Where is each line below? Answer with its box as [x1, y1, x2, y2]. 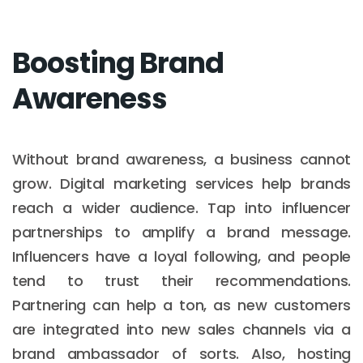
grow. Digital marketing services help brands [12, 173, 351, 194]
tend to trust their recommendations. [12, 270, 351, 291]
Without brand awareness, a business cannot [12, 148, 351, 169]
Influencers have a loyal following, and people [12, 246, 351, 267]
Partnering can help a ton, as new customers [12, 294, 351, 315]
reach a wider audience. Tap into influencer [12, 197, 351, 218]
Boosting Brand [12, 42, 224, 83]
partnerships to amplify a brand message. [12, 221, 351, 242]
